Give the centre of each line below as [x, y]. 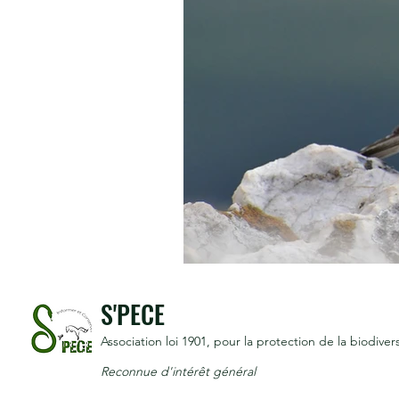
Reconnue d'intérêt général [178, 371]
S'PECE [133, 314]
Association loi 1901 [154, 341]
